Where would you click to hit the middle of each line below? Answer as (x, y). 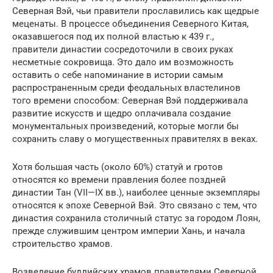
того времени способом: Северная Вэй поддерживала (130, 100)
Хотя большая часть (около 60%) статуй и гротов (118, 167)
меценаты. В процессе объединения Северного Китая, (130, 23)
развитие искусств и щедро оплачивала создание (122, 113)
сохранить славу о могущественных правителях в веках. (135, 139)
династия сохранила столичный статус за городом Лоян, (136, 218)
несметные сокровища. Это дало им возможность (123, 62)
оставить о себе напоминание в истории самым (118, 75)
